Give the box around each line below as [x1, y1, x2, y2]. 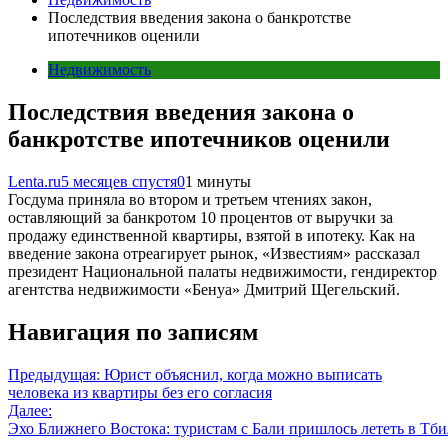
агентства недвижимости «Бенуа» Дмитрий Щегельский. [8, 280, 400, 298]
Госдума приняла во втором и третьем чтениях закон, [8, 190, 372, 208]
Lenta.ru [8, 172, 61, 190]
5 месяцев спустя [61, 172, 177, 190]
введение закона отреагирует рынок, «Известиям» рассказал [8, 244, 420, 262]
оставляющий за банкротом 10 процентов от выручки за [8, 208, 393, 226]
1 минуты [185, 172, 251, 190]
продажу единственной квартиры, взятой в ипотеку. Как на [8, 226, 415, 244]
